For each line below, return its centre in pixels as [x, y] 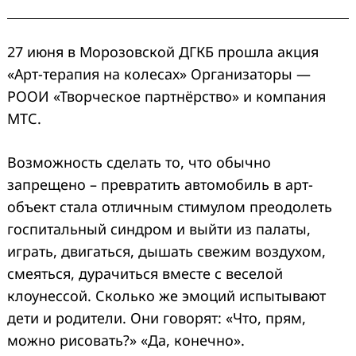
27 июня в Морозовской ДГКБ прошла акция [163, 51]
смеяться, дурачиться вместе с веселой [145, 273]
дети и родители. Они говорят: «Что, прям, [157, 317]
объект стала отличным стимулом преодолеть [170, 206]
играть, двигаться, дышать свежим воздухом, [166, 251]
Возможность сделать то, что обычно [139, 162]
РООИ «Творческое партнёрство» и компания [166, 96]
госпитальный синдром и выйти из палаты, [159, 228]
